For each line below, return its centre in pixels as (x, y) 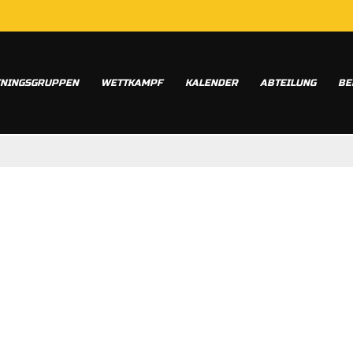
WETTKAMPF (132, 83)
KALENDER (212, 83)
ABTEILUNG (288, 83)
